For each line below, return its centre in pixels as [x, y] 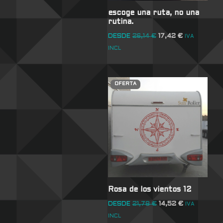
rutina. [120, 22]
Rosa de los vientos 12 [150, 190]
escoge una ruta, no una [153, 13]
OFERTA [125, 84]
